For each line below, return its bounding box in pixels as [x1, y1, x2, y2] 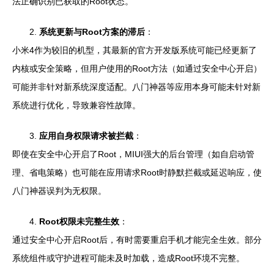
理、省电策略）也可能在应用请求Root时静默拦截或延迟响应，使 [12, 168, 262, 177]
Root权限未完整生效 [39, 217, 119, 226]
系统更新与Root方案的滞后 [39, 27, 145, 37]
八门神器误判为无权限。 [12, 186, 106, 196]
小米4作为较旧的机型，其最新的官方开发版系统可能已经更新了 [12, 45, 257, 55]
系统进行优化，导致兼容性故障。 [12, 100, 141, 110]
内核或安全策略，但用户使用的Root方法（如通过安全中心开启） [12, 64, 262, 73]
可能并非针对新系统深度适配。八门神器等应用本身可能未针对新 [12, 82, 261, 92]
